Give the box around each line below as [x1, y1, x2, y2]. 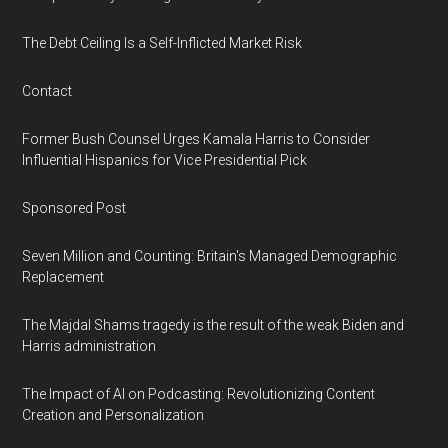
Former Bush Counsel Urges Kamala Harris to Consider [22, 131, 371, 147]
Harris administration [22, 338, 157, 354]
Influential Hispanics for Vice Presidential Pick [22, 152, 308, 168]
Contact [22, 83, 73, 99]
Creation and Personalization [22, 407, 205, 423]
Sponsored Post [22, 200, 127, 216]
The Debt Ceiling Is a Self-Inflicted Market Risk [22, 35, 303, 51]
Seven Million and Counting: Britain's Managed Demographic [22, 248, 398, 264]
